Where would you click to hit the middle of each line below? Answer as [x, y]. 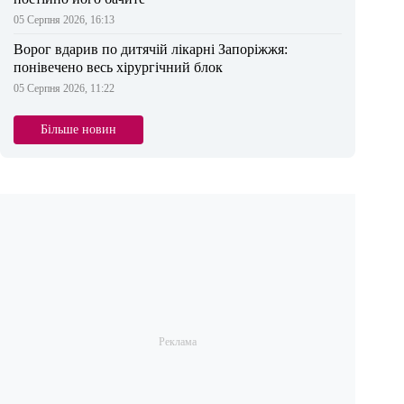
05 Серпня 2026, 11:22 [64, 89]
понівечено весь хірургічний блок [118, 68]
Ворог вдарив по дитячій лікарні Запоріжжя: [151, 50]
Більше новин [78, 130]
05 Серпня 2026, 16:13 [64, 20]
